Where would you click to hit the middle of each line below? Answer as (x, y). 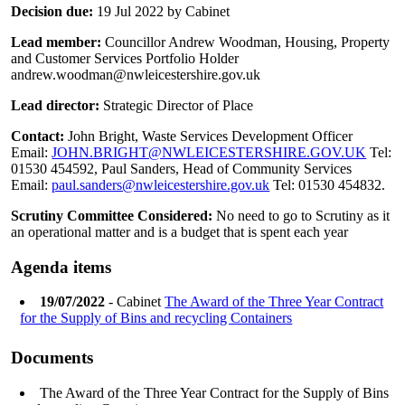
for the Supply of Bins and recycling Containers (156, 318)
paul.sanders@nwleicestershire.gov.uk (161, 184)
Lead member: (58, 42)
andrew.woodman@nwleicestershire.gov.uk (136, 74)
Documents (52, 358)
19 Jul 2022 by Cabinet (164, 11)
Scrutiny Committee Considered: (112, 215)
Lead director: (57, 105)
